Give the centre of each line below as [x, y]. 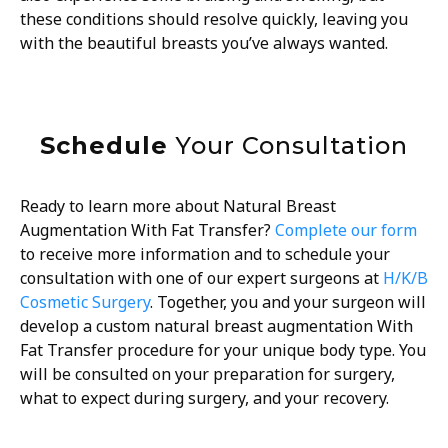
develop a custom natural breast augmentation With [216, 325]
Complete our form [346, 229]
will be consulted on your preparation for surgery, [207, 373]
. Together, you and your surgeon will [288, 301]
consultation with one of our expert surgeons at [201, 277]
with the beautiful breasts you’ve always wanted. [204, 43]
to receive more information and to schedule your [205, 253]
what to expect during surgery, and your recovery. [204, 397]
